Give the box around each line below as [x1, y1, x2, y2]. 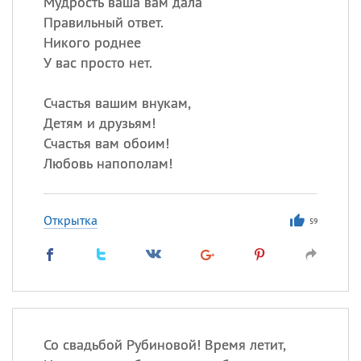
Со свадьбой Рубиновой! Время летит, [43, 335, 286, 354]
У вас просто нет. [43, 53, 152, 72]
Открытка [43, 212, 98, 228]
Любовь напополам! [43, 154, 172, 172]
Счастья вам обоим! [43, 134, 169, 152]
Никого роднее [43, 33, 141, 52]
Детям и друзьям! [43, 114, 156, 132]
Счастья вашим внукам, [43, 93, 191, 112]
